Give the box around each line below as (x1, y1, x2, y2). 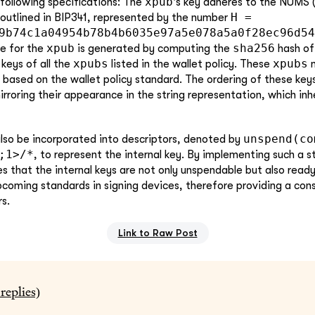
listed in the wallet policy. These (108, 57, 273, 70)
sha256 (233, 41, 275, 55)
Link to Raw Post (117, 226, 198, 238)
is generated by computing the (75, 41, 233, 55)
